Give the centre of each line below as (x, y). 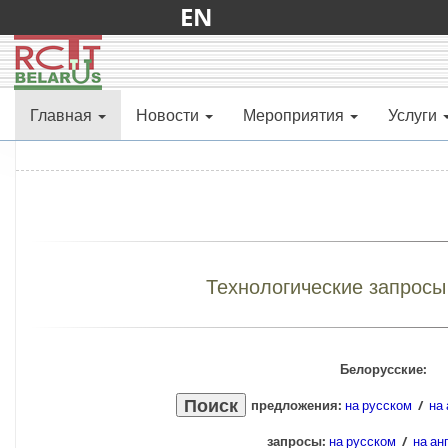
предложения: (297, 405)
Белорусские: (383, 369)
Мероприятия (293, 115)
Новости (167, 115)
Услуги (412, 115)
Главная (61, 115)
